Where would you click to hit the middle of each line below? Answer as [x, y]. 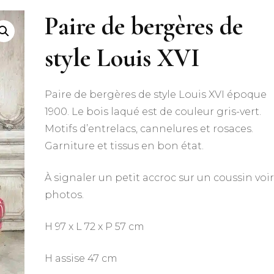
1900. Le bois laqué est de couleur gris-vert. [153, 112]
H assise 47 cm [81, 258]
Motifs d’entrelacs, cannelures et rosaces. [149, 129]
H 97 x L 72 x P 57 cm [95, 227]
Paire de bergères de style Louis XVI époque [156, 94]
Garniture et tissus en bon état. [124, 146]
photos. [65, 195]
